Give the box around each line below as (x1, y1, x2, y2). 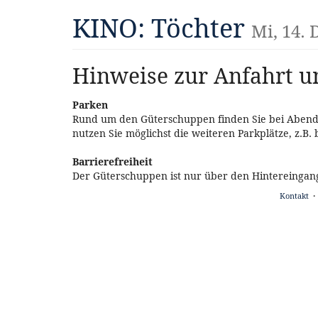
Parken (72, 98, 108, 112)
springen (10, 48, 53, 62)
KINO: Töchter (72, 11, 251, 45)
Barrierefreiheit (72, 155, 153, 169)
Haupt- (10, 20, 43, 34)
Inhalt (10, 34, 38, 48)
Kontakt (279, 190, 309, 202)
